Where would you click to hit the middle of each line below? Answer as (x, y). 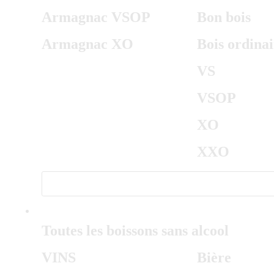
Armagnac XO (87, 44)
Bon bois (224, 17)
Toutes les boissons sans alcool (135, 231)
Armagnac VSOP (96, 17)
